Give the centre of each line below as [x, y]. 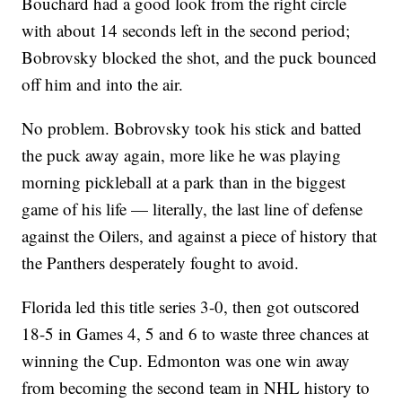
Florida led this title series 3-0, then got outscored [191, 307]
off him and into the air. [103, 84]
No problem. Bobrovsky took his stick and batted [192, 128]
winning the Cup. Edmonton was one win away [186, 361]
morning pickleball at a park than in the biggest [184, 182]
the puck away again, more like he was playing [182, 155]
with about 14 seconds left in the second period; [186, 31]
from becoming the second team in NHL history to [196, 388]
